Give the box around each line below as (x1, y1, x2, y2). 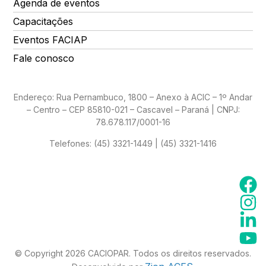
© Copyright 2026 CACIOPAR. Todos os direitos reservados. (15, 248, 251, 258)
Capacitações (13, 15, 73, 28)
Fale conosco (13, 52, 74, 65)
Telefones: (49, 138, 94, 148)
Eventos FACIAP (13, 34, 87, 46)
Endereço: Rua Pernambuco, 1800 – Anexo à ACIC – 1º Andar (14, 92, 252, 103)
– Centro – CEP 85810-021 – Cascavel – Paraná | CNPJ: (26, 104, 240, 115)
